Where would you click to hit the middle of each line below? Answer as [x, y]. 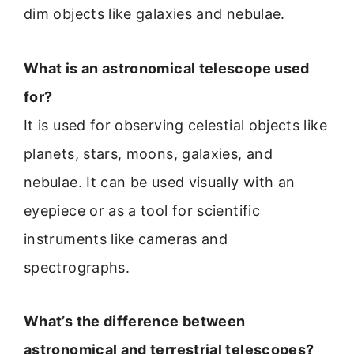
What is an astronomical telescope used [167, 68]
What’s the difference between [135, 322]
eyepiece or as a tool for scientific [142, 210]
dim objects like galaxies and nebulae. [154, 14]
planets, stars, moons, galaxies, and [148, 153]
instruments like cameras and [126, 239]
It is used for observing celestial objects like [175, 125]
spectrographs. [77, 267]
